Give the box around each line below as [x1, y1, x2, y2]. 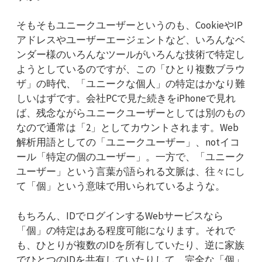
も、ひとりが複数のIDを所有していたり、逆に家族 [16, 238, 244, 251]
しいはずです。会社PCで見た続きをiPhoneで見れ [16, 92, 236, 105]
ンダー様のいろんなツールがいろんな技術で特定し [16, 48, 245, 61]
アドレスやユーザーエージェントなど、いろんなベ [16, 33, 245, 47]
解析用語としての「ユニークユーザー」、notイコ [16, 136, 240, 149]
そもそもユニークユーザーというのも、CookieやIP [16, 19, 243, 32]
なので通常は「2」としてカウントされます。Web [16, 121, 239, 135]
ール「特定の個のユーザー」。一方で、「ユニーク [16, 150, 245, 164]
